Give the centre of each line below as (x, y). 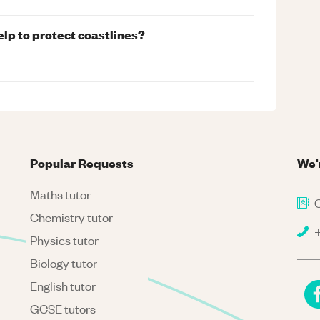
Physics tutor (65, 240)
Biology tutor (64, 263)
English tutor (63, 286)
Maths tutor (61, 194)
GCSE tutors (63, 309)
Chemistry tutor (72, 217)
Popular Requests (82, 162)
